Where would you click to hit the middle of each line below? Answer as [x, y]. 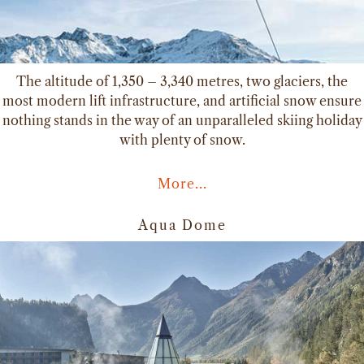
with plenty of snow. [182, 139]
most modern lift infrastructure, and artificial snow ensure [182, 100]
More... [182, 183]
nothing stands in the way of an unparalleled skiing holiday [182, 120]
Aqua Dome [182, 225]
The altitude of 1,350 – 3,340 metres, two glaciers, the [182, 81]
